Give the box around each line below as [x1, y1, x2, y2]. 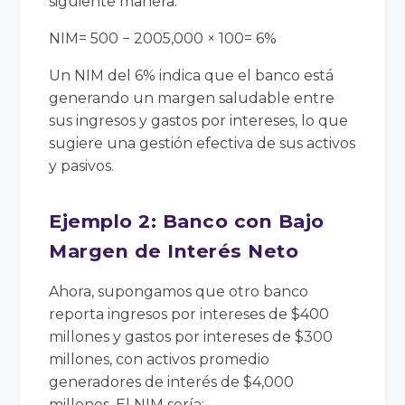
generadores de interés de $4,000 [49, 372, 295, 391]
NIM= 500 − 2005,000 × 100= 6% [49, 29, 278, 47]
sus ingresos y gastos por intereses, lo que [49, 111, 349, 129]
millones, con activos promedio [49, 350, 270, 368]
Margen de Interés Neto [49, 239, 299, 262]
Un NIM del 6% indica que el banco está [49, 66, 334, 84]
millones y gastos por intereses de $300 [49, 327, 334, 345]
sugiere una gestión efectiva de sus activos [49, 134, 356, 152]
